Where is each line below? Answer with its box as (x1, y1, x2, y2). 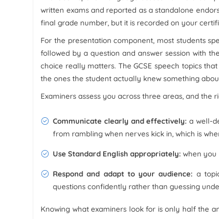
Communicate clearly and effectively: (53, 116, 187, 126)
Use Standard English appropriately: (53, 149, 183, 158)
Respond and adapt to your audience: (53, 169, 193, 178)
